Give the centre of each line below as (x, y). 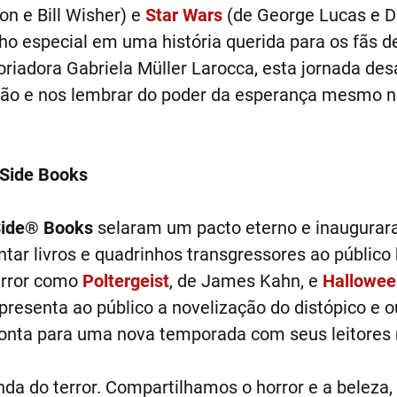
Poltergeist (125, 281)
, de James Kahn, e (245, 281)
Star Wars (183, 15)
